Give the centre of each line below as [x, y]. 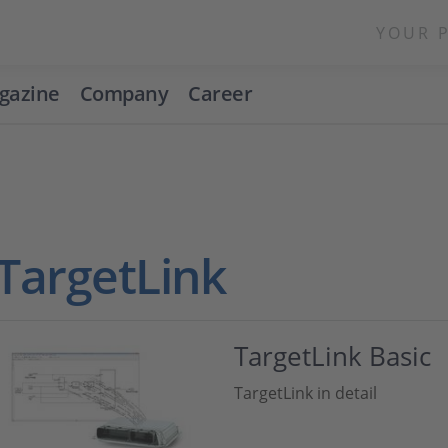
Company [124, 93]
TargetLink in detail [305, 393]
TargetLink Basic [332, 355]
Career [220, 93]
